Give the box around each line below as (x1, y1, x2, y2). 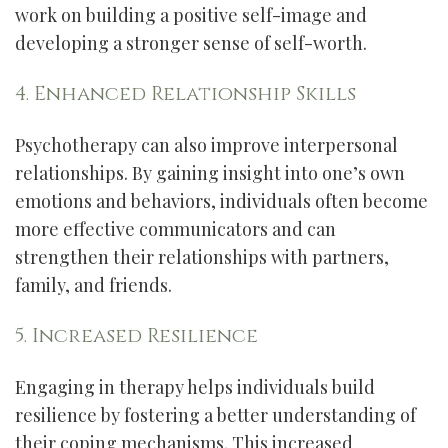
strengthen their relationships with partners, (15, 245, 389, 269)
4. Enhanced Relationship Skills (15, 80, 356, 107)
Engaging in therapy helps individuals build (15, 375, 375, 399)
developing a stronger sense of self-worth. (15, 31, 367, 55)
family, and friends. (15, 273, 172, 297)
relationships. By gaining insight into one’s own (15, 161, 405, 185)
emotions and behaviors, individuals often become (15, 189, 428, 213)
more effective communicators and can (15, 217, 336, 241)
